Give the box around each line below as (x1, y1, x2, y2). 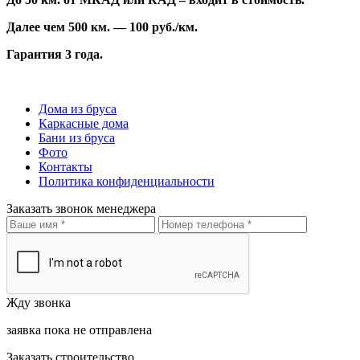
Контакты (39, 159, 92, 174)
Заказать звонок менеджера (6, 201, 156, 215)
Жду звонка (6, 295, 71, 309)
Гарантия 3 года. (6, 47, 103, 61)
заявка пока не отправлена (6, 322, 152, 337)
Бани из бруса (39, 130, 115, 145)
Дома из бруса (39, 101, 117, 116)
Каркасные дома (39, 116, 129, 130)
